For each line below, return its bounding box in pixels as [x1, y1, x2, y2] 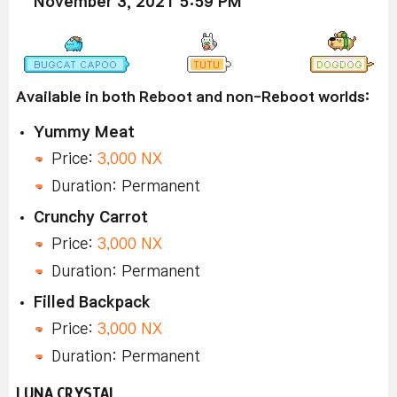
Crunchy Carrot [34, 209, 148, 225]
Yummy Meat [34, 124, 135, 140]
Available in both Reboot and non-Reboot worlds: [16, 89, 370, 104]
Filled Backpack [34, 294, 151, 310]
